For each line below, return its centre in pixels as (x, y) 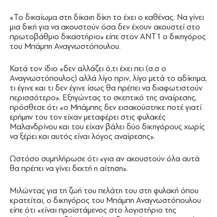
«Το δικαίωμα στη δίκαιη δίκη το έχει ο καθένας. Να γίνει (107, 17)
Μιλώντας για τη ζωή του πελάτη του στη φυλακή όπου (104, 191)
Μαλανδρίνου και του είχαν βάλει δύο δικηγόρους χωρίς (107, 127)
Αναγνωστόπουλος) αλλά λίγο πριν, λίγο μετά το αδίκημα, (108, 78)
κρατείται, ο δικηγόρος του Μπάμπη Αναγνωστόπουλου (105, 201)
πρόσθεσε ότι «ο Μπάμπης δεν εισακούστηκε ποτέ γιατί (106, 108)
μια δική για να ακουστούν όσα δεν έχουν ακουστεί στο (105, 27)
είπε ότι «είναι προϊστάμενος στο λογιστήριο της (93, 210)
